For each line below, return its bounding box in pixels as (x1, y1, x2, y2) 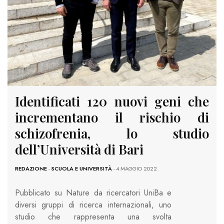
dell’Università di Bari (15, 140, 143, 158)
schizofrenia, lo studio (15, 124, 209, 142)
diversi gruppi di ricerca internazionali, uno (15, 199, 171, 211)
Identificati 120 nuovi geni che (15, 92, 209, 110)
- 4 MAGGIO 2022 (112, 164, 157, 173)
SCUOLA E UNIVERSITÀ (51, 164, 112, 173)
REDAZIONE (15, 164, 47, 173)
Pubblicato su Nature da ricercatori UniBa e (15, 187, 171, 199)
